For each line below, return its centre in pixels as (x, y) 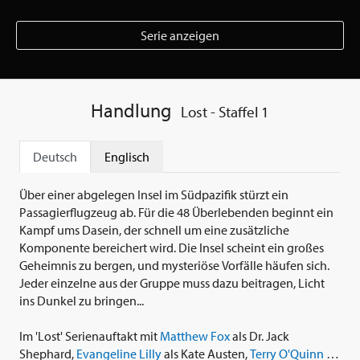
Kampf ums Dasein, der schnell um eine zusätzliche (154, 230)
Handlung (131, 110)
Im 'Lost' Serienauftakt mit (90, 336)
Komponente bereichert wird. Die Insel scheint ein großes (172, 248)
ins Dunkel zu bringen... (82, 301)
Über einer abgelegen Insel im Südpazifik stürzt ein (154, 195)
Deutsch (55, 157)
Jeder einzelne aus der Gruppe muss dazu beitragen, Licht (172, 283)
